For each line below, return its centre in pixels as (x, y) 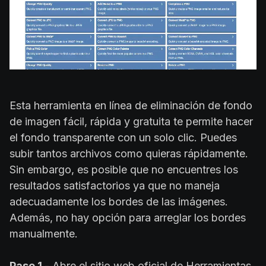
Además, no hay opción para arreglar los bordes (128, 218)
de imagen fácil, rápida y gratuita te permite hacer (131, 122)
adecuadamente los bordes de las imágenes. (119, 202)
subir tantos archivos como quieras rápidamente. (129, 154)
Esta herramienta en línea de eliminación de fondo (131, 106)
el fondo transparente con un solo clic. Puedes (123, 138)
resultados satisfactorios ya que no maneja (115, 186)
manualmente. (44, 234)
